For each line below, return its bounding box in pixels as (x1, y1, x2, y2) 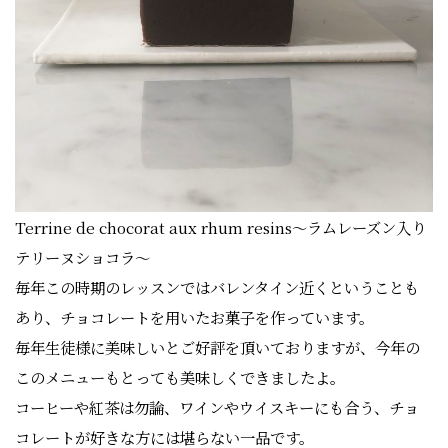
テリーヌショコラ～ (15, 246, 150, 269)
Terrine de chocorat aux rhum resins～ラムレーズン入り (15, 216, 426, 239)
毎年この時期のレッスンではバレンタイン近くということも (15, 276, 419, 299)
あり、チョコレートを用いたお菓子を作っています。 (15, 306, 374, 329)
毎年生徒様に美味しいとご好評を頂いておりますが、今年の (15, 336, 420, 359)
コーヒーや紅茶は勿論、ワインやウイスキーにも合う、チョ (15, 396, 419, 419)
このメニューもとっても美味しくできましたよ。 (15, 366, 345, 389)
